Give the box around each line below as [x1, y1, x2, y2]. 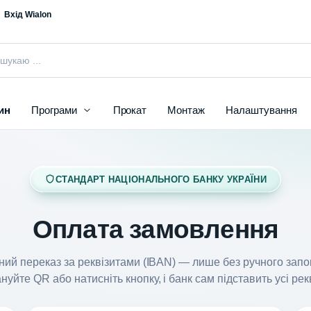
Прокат [112, 104, 147, 117]
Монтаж [167, 104, 205, 117]
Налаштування [226, 104, 297, 117]
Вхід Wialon [4, 10, 51, 19]
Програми [31, 104, 77, 117]
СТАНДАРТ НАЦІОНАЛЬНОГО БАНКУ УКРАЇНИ [56, 174, 267, 185]
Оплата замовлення [32, 215, 279, 244]
